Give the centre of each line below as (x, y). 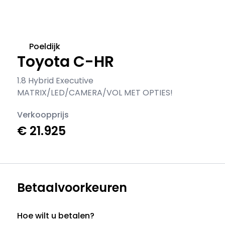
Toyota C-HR (66, 62)
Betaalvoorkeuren (72, 188)
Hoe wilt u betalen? (56, 216)
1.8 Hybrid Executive (55, 81)
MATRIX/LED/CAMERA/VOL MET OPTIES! (95, 93)
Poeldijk (45, 46)
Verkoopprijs (43, 115)
